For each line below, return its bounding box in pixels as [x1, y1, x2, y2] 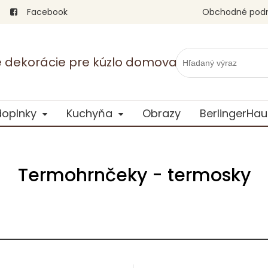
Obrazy [142, 106, 181, 121]
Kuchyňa [66, 106, 112, 121]
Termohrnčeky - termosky [17, 163, 251, 188]
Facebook [25, 6, 68, 18]
